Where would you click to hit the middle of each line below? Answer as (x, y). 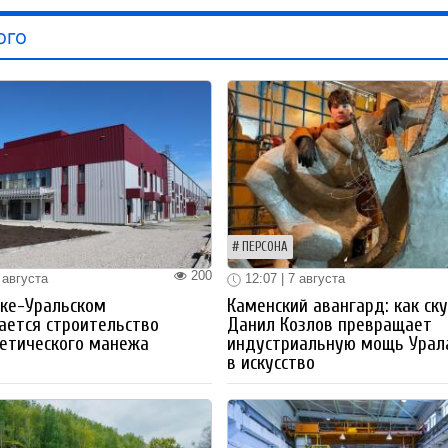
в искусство (271, 362)
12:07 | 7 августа (293, 279)
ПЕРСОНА (265, 247)
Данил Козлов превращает (330, 324)
